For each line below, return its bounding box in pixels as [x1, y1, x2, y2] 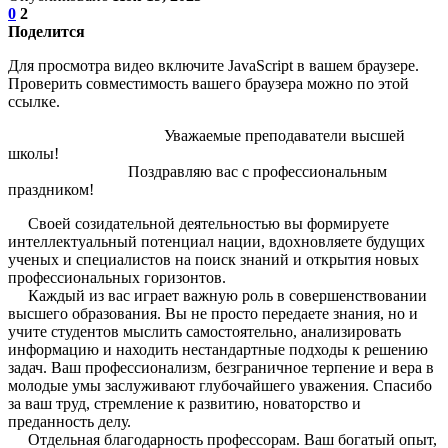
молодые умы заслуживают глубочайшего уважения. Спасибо [8, 376, 432, 394]
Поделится [8, 22, 85, 40]
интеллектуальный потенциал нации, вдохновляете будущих [8, 232, 425, 250]
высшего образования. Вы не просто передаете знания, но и [8, 304, 418, 322]
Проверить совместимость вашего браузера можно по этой [8, 74, 409, 92]
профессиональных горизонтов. [8, 268, 230, 286]
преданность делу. [8, 412, 131, 430]
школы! [8, 144, 59, 162]
